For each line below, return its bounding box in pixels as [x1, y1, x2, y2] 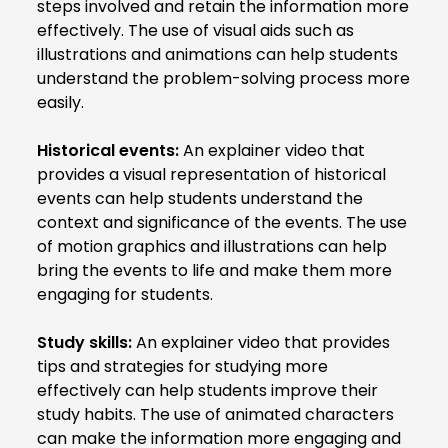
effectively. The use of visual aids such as [37, 18, 354, 42]
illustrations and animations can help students [37, 42, 398, 66]
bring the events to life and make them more [37, 258, 392, 282]
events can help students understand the [37, 186, 363, 210]
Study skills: [37, 330, 132, 354]
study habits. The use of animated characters [37, 402, 394, 426]
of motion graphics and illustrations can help [37, 234, 387, 258]
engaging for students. [37, 282, 213, 306]
